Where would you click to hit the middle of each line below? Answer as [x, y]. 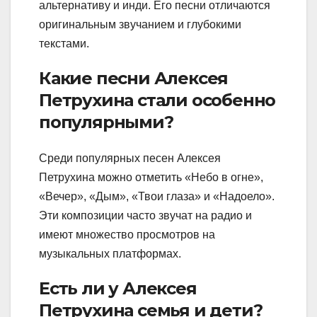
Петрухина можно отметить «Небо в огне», [151, 178]
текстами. [64, 43]
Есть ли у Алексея [118, 289]
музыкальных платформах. [110, 254]
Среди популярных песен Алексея [130, 158]
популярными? [106, 122]
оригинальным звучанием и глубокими [140, 24]
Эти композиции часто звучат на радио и [145, 216]
